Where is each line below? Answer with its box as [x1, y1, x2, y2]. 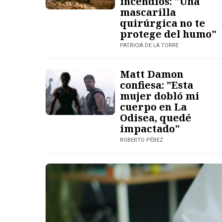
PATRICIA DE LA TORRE [120, 42, 178, 49]
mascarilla [120, 5, 176, 19]
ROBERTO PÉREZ [120, 136, 163, 143]
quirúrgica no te [120, 16, 205, 30]
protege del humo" [120, 27, 217, 41]
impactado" [120, 121, 180, 135]
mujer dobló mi [120, 89, 199, 103]
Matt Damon [120, 67, 183, 81]
